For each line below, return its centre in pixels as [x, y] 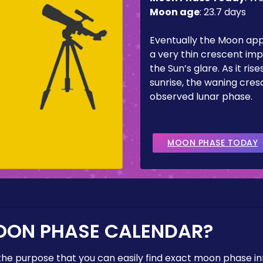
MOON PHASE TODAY [213, 143]
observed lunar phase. [201, 97]
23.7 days [225, 12]
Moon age [175, 12]
